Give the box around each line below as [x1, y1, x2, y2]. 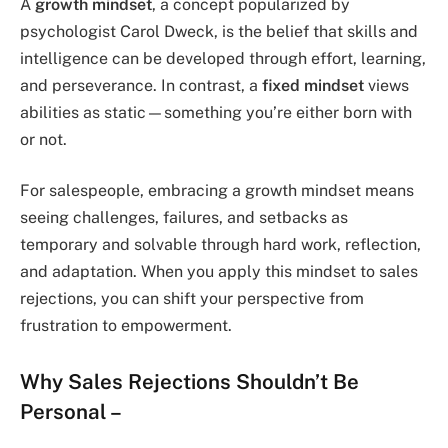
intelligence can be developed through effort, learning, [20, 48, 426, 68]
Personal [20, 399, 107, 424]
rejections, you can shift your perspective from [20, 289, 364, 309]
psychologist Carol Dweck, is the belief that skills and [20, 21, 418, 41]
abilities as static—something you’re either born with [20, 102, 412, 122]
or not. [20, 129, 67, 149]
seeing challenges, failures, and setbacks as [20, 208, 348, 228]
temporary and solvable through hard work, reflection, [20, 235, 421, 255]
